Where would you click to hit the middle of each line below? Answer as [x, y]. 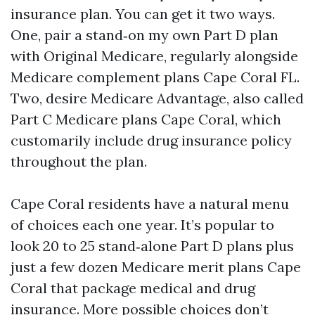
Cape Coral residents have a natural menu [150, 204]
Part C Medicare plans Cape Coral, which [146, 119]
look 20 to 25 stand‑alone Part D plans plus [152, 246]
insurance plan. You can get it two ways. [143, 14]
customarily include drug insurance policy [151, 140]
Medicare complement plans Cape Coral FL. [155, 77]
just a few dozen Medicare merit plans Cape [156, 267]
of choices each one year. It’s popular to [142, 225]
